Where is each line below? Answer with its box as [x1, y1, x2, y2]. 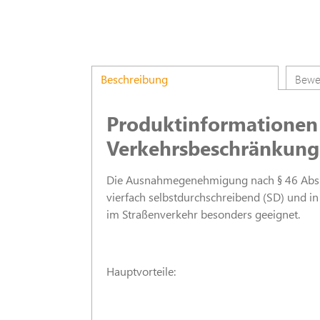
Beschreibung [101, 71, 168, 86]
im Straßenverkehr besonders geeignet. [106, 206, 300, 221]
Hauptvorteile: [106, 264, 176, 279]
